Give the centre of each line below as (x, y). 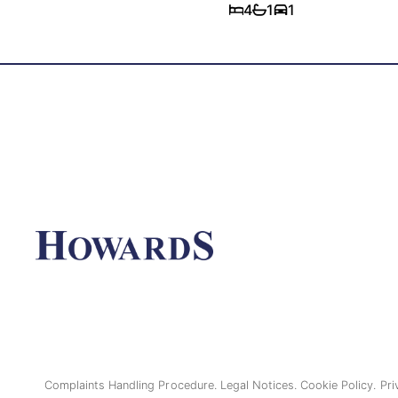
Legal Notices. (260, 385)
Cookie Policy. (340, 385)
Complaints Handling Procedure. (132, 385)
